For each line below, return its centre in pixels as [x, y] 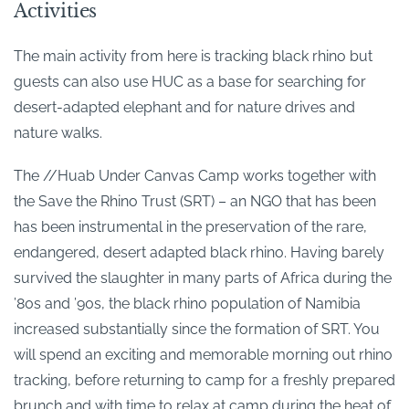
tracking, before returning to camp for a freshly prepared [204, 381]
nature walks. [58, 133]
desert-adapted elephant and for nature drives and [184, 108]
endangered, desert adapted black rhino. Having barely [199, 253]
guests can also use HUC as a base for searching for [190, 82]
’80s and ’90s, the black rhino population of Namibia [187, 304]
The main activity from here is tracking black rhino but [193, 57]
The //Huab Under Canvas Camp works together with [195, 176]
